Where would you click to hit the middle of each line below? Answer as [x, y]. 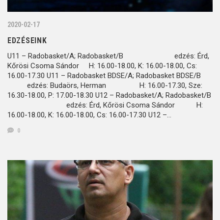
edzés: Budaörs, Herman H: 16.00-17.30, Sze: [105, 85]
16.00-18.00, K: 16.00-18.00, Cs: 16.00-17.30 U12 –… [89, 115]
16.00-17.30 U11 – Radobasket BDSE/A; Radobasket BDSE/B [105, 75]
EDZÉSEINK [27, 40]
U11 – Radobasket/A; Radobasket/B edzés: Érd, [108, 56]
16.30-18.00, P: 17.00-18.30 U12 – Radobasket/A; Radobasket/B [109, 95]
